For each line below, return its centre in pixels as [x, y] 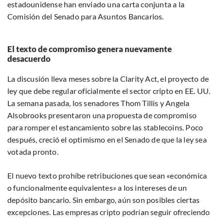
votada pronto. [33, 152]
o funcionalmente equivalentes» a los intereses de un [97, 188]
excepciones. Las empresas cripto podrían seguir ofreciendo [109, 212]
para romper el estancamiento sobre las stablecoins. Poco [105, 127]
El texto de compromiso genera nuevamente [90, 49]
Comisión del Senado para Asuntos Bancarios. [86, 17]
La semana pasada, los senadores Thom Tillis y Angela [99, 103]
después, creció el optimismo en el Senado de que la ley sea [107, 140]
